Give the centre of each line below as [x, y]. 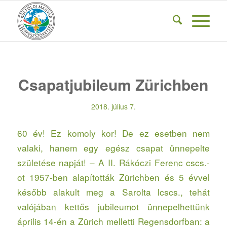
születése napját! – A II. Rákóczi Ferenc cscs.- [113, 162]
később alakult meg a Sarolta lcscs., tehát [113, 192]
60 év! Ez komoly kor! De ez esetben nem [113, 133]
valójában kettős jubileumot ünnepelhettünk [113, 206]
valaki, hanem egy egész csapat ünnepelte [113, 147]
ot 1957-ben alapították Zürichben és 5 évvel [113, 177]
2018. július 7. [113, 106]
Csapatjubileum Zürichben [113, 84]
